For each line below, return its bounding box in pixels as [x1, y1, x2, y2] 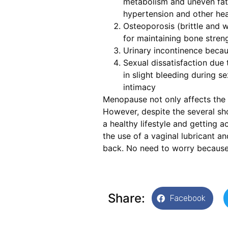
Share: [107, 190, 145, 206]
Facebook [170, 193, 206, 203]
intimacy [123, 81, 156, 92]
